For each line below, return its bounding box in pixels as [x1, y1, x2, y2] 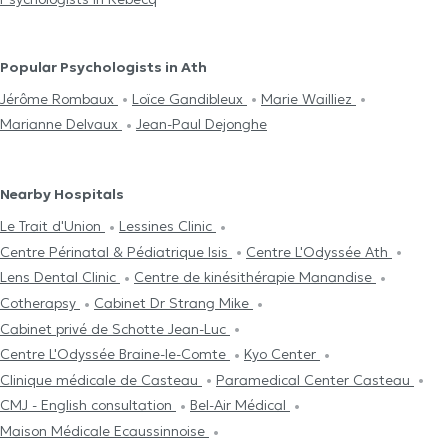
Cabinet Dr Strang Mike [94, 293, 253, 312]
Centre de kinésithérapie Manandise [134, 268, 376, 287]
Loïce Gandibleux [132, 89, 247, 108]
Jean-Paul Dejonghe [136, 115, 267, 134]
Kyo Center [244, 345, 320, 364]
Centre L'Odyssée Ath [246, 242, 392, 261]
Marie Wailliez [261, 89, 356, 108]
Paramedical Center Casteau [216, 370, 414, 389]
